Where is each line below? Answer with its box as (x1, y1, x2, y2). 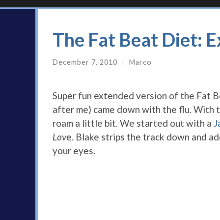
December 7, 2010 (53, 58, 117, 67)
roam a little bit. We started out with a (53, 117, 214, 129)
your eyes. (53, 145, 95, 157)
